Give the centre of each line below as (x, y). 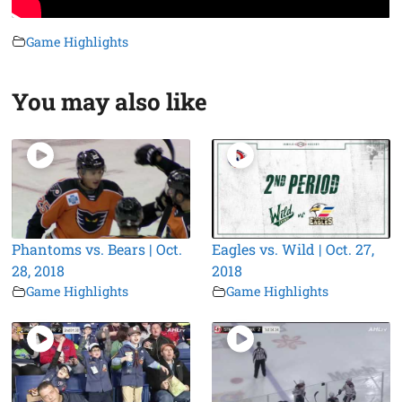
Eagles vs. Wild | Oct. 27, (293, 249)
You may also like (110, 101)
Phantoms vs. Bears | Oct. (97, 249)
